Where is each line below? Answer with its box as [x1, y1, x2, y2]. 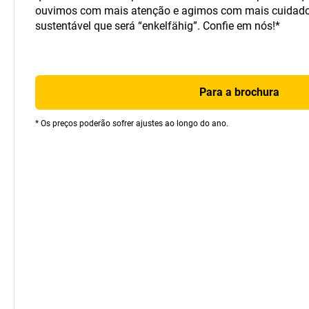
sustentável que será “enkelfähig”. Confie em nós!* [35, 19, 280, 32]
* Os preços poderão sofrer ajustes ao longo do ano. [35, 119, 228, 128]
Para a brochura [199, 86, 279, 99]
